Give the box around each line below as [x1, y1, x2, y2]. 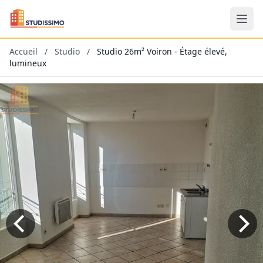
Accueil [9, 46, 38, 57]
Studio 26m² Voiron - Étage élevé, [97, 46, 227, 57]
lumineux [9, 58, 46, 69]
